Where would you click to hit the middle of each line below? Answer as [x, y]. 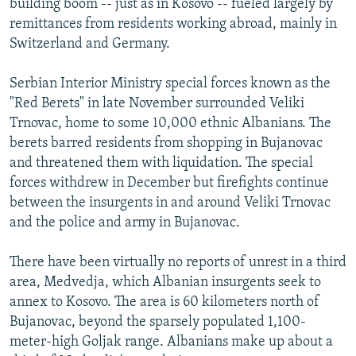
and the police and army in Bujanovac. [125, 222]
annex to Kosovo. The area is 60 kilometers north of [164, 302]
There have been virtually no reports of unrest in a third [178, 262]
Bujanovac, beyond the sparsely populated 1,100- [158, 322]
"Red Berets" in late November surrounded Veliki [157, 103]
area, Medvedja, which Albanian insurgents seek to [165, 282]
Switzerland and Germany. [90, 44]
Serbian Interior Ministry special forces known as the [170, 83]
